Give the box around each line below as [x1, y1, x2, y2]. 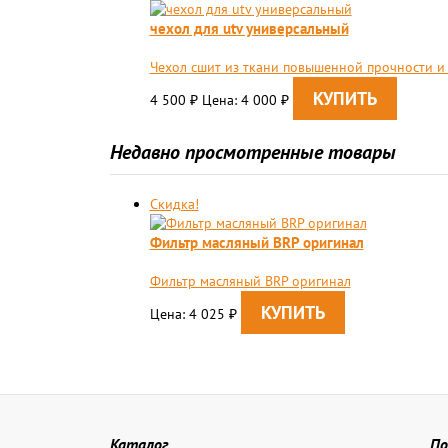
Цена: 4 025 [149, 305, 229, 323]
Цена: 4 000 [201, 91, 281, 109]
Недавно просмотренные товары [109, 139, 396, 165]
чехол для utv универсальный [149, 18, 349, 38]
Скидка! [149, 195, 199, 213]
